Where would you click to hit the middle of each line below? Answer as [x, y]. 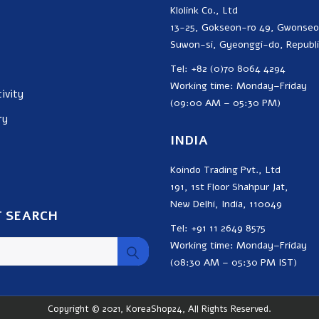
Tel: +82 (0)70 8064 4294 [228, 69]
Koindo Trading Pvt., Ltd [225, 170]
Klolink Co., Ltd [204, 11]
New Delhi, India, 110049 [226, 204]
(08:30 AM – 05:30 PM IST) [234, 263]
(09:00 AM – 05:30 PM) [225, 103]
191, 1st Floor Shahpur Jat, [229, 187]
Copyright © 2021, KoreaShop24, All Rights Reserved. [159, 309]
